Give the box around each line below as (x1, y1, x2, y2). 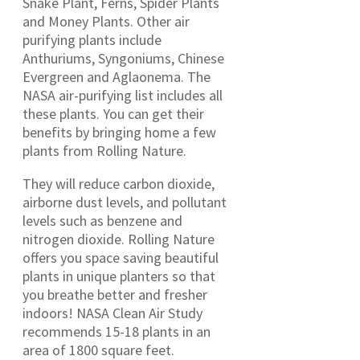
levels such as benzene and (22, 211, 182, 230)
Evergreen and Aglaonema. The (22, 67, 211, 86)
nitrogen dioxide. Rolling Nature (22, 229, 215, 248)
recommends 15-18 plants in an (22, 321, 211, 341)
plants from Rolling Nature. (22, 141, 186, 160)
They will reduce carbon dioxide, (22, 174, 215, 193)
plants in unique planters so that (22, 266, 215, 285)
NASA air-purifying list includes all (22, 85, 223, 104)
